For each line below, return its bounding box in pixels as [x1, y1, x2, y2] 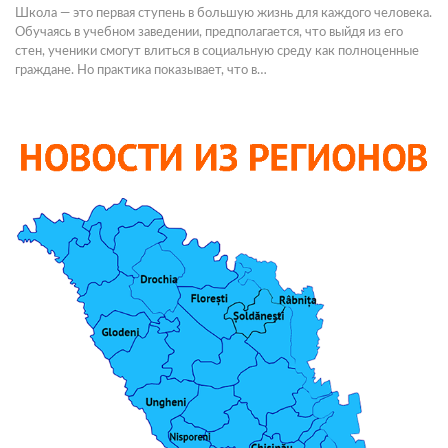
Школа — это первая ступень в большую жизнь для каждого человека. [15, 7, 432, 21]
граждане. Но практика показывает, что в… [15, 64, 267, 78]
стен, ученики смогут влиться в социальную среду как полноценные [15, 45, 419, 59]
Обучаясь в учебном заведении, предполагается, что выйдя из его [15, 26, 403, 40]
